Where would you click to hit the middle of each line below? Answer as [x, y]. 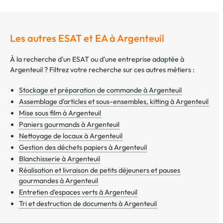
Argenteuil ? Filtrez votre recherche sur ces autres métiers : [102, 70]
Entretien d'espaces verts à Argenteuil [78, 192]
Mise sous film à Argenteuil [60, 113]
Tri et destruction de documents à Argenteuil [88, 204]
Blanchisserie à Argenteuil [59, 159]
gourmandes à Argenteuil [58, 181]
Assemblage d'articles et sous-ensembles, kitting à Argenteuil [114, 102]
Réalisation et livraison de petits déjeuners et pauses [100, 170]
